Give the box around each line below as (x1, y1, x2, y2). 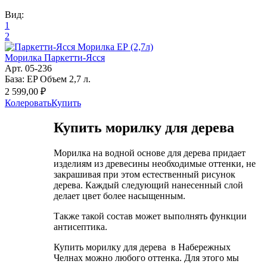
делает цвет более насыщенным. (54, 191, 186, 201)
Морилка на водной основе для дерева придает (54, 148, 246, 159)
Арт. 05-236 (5, 63, 52, 73)
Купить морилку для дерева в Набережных (54, 242, 231, 253)
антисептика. (54, 222, 108, 232)
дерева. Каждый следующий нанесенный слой (54, 180, 244, 191)
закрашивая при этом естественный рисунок (54, 169, 236, 180)
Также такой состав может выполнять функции (54, 211, 247, 222)
